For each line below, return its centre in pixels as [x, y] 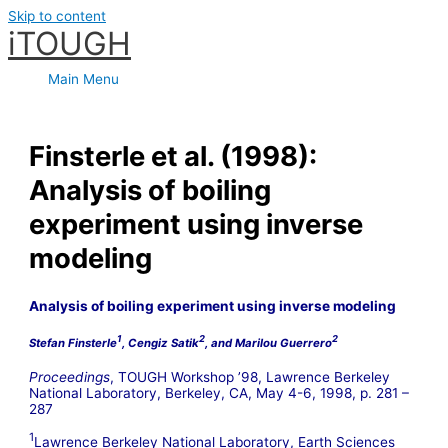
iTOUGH [69, 43]
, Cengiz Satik [161, 342]
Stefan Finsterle [73, 342]
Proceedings [70, 376]
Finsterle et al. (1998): [173, 156]
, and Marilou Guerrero [269, 342]
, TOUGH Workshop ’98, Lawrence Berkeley [250, 376]
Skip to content [57, 16]
